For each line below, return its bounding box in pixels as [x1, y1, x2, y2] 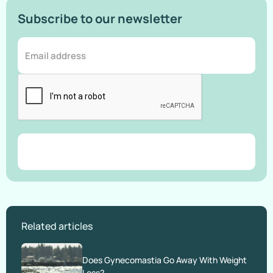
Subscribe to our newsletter [18, 10, 182, 27]
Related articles [21, 219, 93, 233]
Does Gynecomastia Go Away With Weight [82, 253, 247, 266]
